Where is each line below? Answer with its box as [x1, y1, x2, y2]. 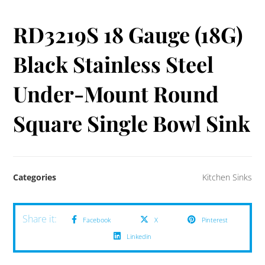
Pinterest [202, 215, 228, 224]
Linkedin [127, 231, 151, 241]
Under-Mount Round [13, 79, 219, 108]
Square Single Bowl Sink [13, 108, 251, 137]
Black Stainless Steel [13, 49, 214, 78]
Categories [13, 171, 57, 183]
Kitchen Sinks [202, 171, 252, 183]
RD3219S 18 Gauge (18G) [13, 20, 243, 49]
